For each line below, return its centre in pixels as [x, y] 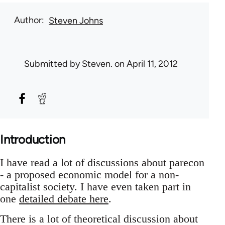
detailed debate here [64, 199]
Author [28, 20]
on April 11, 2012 [145, 64]
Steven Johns [76, 21]
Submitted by [53, 64]
